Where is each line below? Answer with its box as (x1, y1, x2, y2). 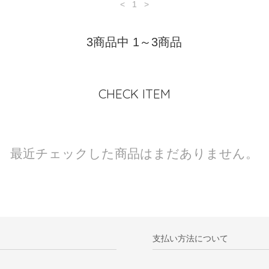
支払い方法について (152, 233, 228, 243)
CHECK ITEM (98, 86, 171, 102)
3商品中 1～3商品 (86, 35, 183, 49)
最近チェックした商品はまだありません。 (10, 147, 259, 161)
